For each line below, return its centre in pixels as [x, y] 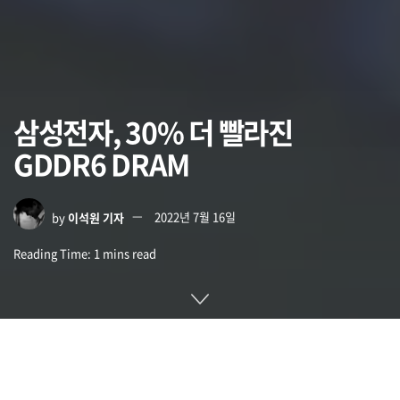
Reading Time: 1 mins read [85, 253]
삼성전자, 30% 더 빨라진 [153, 131]
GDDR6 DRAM [102, 163]
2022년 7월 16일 [195, 217]
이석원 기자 [96, 217]
